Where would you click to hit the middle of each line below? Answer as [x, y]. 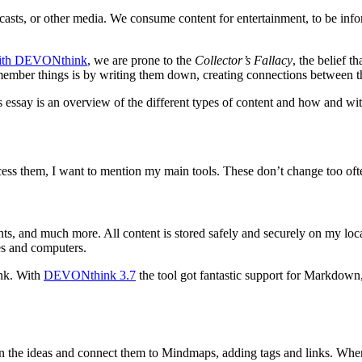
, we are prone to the [141, 60]
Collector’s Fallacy [244, 60]
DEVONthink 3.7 [90, 276]
